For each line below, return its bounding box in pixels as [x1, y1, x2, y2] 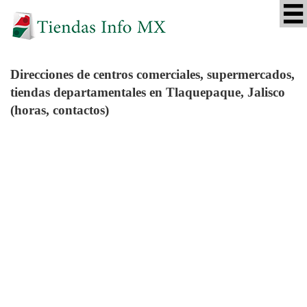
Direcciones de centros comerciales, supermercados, [10, 66, 295, 82]
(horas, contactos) [10, 102, 109, 117]
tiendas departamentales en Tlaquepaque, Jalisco [10, 84, 285, 99]
